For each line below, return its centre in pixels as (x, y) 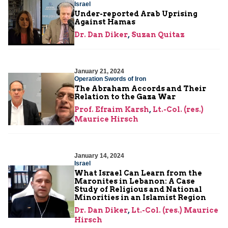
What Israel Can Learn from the (138, 173)
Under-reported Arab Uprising (136, 13)
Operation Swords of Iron (110, 79)
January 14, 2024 (99, 155)
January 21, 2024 (99, 71)
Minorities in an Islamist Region (140, 197)
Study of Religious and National (138, 189)
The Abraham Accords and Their (140, 88)
